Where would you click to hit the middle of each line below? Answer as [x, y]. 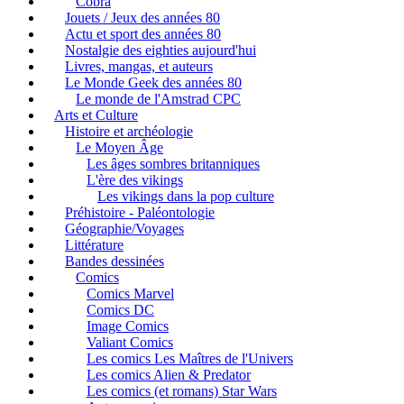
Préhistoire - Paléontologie [140, 213]
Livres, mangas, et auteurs [139, 67]
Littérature [94, 245]
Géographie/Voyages [124, 229]
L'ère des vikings [135, 180]
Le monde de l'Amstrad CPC [158, 99]
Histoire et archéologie [129, 132]
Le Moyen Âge [119, 148]
